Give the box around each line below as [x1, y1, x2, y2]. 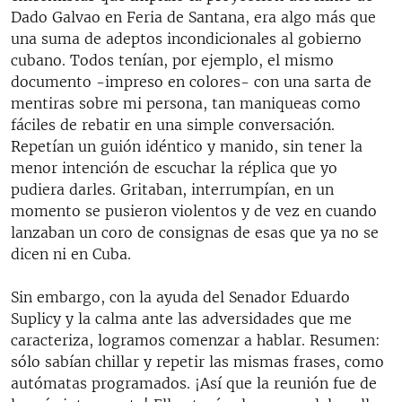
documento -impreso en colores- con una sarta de [11, 72, 371, 91]
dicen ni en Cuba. [11, 244, 131, 263]
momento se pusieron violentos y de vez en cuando [11, 201, 377, 220]
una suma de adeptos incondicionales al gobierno [11, 29, 362, 48]
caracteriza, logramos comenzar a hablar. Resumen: [11, 330, 380, 349]
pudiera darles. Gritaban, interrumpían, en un [11, 179, 334, 198]
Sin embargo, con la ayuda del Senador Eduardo [11, 287, 350, 306]
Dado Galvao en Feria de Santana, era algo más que [11, 7, 376, 26]
